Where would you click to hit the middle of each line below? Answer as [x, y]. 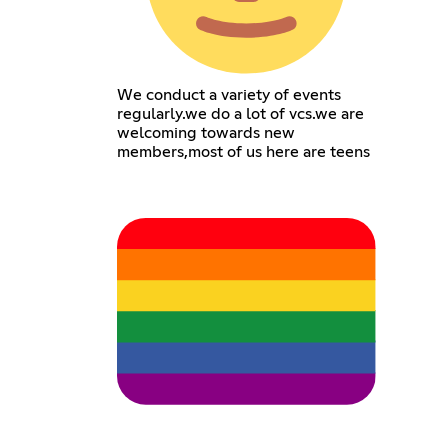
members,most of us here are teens [244, 152]
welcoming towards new [206, 133]
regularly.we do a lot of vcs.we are [241, 114]
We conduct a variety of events [229, 95]
